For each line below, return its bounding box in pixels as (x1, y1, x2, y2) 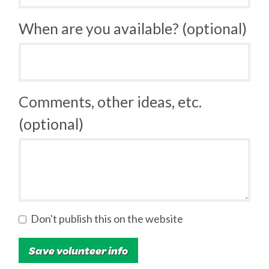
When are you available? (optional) (19, 19, 247, 38)
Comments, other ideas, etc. (19, 92, 202, 111)
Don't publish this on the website (29, 212, 184, 226)
